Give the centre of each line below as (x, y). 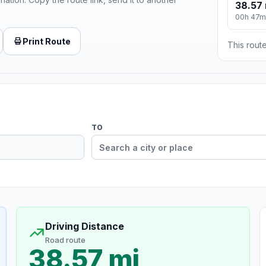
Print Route (47, 41)
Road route (65, 240)
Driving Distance (84, 227)
